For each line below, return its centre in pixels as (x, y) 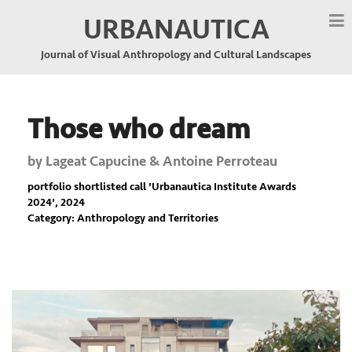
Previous (55, 300)
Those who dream (139, 130)
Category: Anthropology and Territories (123, 218)
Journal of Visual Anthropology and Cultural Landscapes (176, 55)
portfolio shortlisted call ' (90, 187)
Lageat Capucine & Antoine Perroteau (161, 161)
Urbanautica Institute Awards (224, 187)
